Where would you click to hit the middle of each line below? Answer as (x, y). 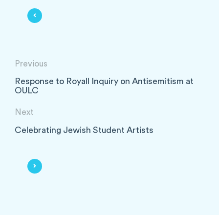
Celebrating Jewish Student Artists (84, 130)
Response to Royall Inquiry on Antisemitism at (104, 82)
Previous (31, 64)
